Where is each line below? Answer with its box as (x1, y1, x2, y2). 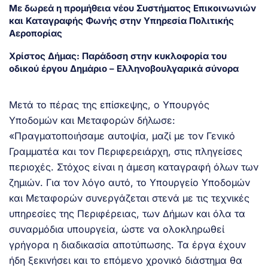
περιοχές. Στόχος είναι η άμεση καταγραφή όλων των (9, 160, 258, 173)
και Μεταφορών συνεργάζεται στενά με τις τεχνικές (9, 191, 249, 204)
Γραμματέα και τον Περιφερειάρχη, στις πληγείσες (9, 145, 242, 157)
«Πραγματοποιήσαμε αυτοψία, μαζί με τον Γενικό (9, 129, 235, 142)
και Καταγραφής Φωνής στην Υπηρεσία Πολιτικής (9, 14, 234, 26)
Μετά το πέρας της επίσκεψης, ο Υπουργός (9, 98, 209, 111)
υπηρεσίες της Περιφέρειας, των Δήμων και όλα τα (9, 207, 245, 220)
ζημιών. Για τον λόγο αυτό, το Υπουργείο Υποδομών (9, 176, 250, 188)
